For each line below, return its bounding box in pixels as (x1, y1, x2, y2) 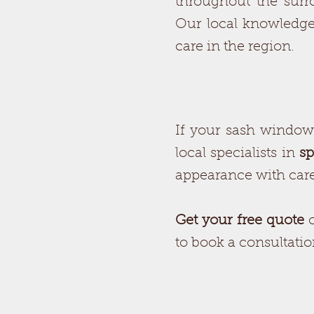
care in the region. (175, 40, 294, 54)
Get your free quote (175, 214, 304, 228)
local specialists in (175, 146, 299, 161)
